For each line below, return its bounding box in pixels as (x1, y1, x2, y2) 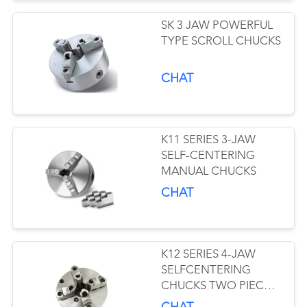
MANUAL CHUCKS (161, 166, 257, 178)
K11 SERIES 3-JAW (161, 134, 256, 147)
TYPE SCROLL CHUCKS (161, 36, 282, 47)
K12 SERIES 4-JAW (161, 249, 256, 261)
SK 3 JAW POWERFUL (161, 20, 273, 32)
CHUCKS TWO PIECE (161, 280, 271, 293)
